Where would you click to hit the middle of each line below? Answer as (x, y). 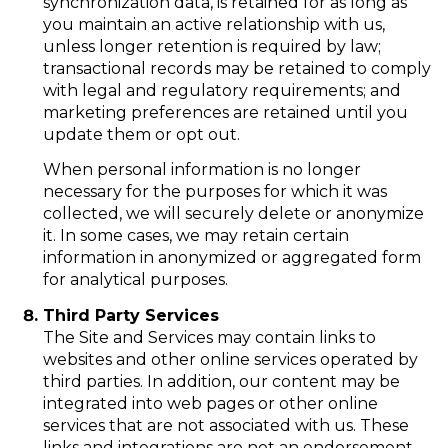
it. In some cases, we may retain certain (195, 236)
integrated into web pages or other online (210, 403)
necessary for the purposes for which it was (214, 192)
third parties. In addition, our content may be (221, 381)
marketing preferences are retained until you (225, 113)
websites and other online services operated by (230, 359)
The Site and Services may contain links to (209, 337)
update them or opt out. (141, 135)
